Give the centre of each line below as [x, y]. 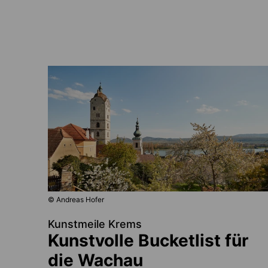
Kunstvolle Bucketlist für [148, 240]
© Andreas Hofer [76, 199]
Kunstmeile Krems [95, 224]
